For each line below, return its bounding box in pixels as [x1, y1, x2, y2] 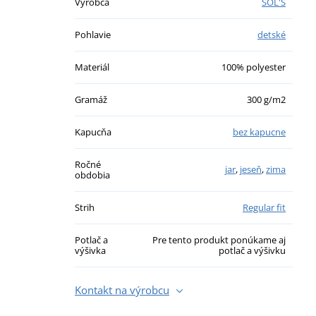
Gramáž [75, 92, 107, 106]
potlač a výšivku [219, 243, 286, 257]
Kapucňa [75, 125, 111, 138]
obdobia [75, 168, 110, 181]
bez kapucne [233, 125, 286, 138]
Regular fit [243, 200, 286, 214]
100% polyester [221, 60, 286, 73]
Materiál [75, 60, 109, 73]
